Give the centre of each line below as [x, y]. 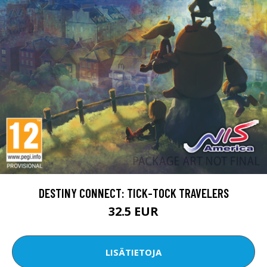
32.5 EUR [133, 212]
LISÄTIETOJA [133, 252]
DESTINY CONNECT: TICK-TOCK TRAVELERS [133, 193]
